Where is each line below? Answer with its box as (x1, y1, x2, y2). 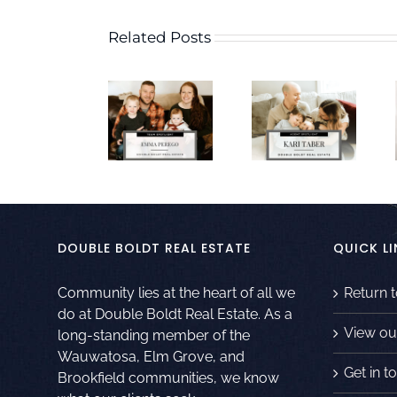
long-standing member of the (58, 326, 250, 344)
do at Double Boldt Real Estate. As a (58, 305, 292, 323)
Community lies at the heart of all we (58, 284, 295, 301)
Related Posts (108, 27, 211, 46)
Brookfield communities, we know (58, 369, 279, 386)
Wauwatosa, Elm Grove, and (58, 347, 245, 365)
